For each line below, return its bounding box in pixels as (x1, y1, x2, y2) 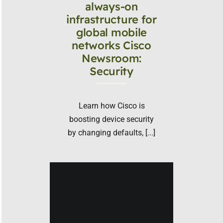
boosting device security (69, 114, 154, 124)
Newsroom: (81, 51, 142, 65)
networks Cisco (72, 38, 151, 52)
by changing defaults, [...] (68, 127, 155, 137)
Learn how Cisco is (78, 101, 145, 111)
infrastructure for (66, 12, 157, 26)
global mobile (76, 25, 147, 39)
